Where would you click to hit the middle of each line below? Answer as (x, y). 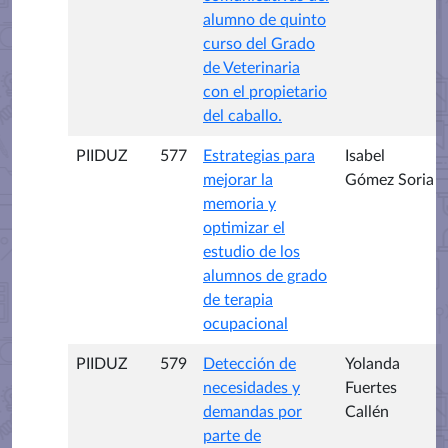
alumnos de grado (265, 276)
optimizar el (244, 228)
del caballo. (242, 116)
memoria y (239, 204)
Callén (367, 412)
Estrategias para (259, 156)
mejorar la (238, 180)
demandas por (252, 412)
